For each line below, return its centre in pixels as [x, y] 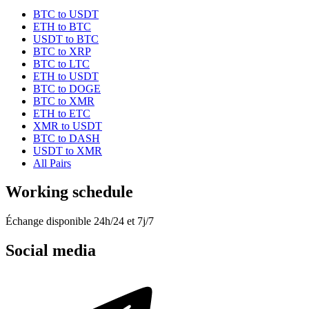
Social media [51, 251]
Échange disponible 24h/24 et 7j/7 [80, 221]
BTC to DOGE [67, 88]
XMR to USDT [68, 126]
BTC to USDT [66, 14]
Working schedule [69, 192]
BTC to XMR [64, 101]
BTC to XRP [62, 51]
